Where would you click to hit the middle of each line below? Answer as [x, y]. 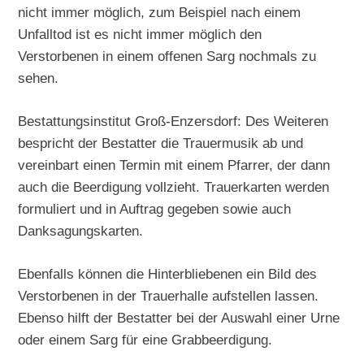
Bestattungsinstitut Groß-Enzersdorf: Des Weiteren [173, 121]
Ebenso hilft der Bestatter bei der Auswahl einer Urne [179, 317]
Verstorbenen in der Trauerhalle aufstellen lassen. [169, 295]
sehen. [39, 78]
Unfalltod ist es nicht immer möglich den [140, 34]
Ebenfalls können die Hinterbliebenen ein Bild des [168, 273]
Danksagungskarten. [81, 230]
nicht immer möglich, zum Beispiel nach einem [160, 12]
